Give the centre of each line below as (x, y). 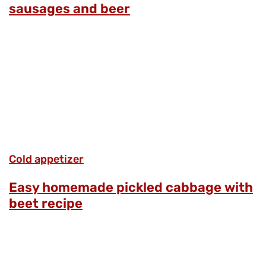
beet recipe (46, 203)
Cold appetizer (46, 159)
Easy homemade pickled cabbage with (131, 187)
